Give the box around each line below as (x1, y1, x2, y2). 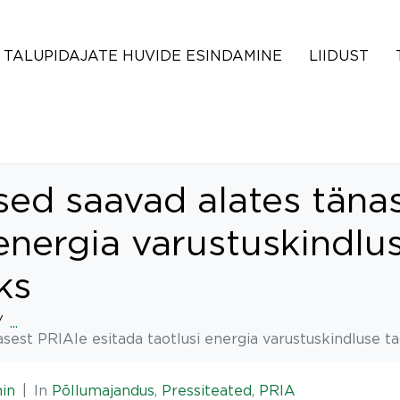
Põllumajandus (52, 382, 154, 398)
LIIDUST (309, 47, 369, 63)
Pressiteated (162, 382, 252, 398)
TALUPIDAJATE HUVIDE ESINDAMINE (4, 47, 282, 63)
